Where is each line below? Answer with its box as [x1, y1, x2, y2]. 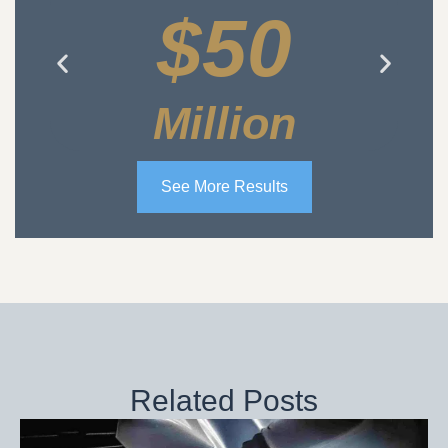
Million [152, 98, 296, 150]
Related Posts [130, 384, 318, 418]
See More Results [160, 178, 288, 196]
